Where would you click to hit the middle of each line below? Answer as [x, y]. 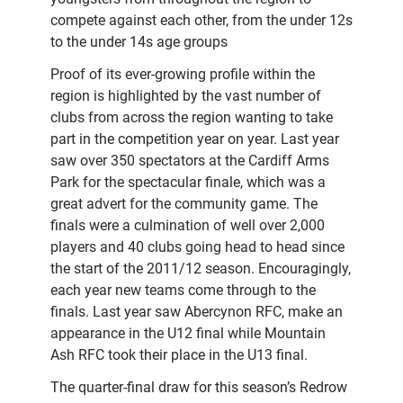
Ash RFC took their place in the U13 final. [179, 355]
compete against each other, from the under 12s [201, 21]
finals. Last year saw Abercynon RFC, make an [197, 312]
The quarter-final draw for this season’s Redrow [199, 388]
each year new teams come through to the [183, 291]
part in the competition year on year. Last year [195, 139]
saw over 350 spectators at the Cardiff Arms [190, 161]
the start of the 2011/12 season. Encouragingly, [201, 269]
